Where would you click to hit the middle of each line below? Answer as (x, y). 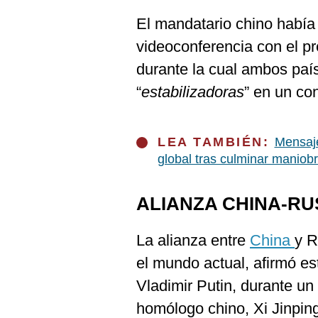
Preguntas (41, 37)
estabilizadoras (193, 92)
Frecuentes (44, 48)
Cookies (36, 13)
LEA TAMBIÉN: (216, 142)
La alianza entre (193, 240)
